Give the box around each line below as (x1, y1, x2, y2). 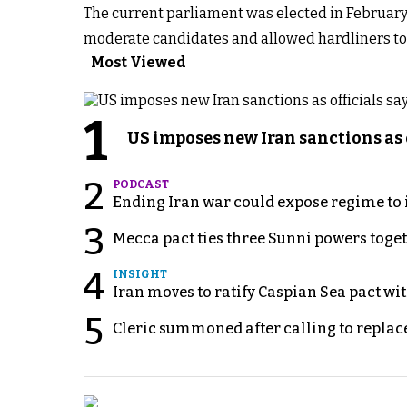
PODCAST (113, 177, 169, 191)
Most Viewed (91, 53, 186, 71)
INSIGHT (113, 267, 167, 281)
